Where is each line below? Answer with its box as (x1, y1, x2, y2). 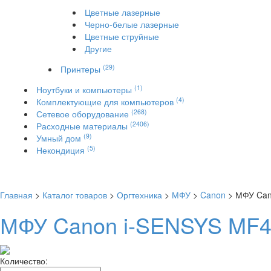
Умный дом (36, 132, 83, 144)
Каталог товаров (42, 189, 107, 201)
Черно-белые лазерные (85, 18, 179, 30)
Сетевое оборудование (36, 108, 131, 120)
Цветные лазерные (85, 6, 160, 18)
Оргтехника (117, 189, 162, 201)
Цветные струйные (85, 30, 159, 42)
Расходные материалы (36, 120, 130, 132)
